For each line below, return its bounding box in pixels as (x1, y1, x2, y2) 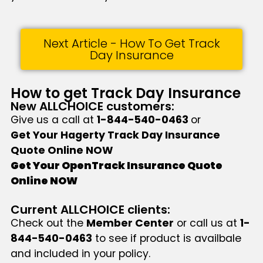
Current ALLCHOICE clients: (10, 201, 170, 218)
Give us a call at (10, 112, 97, 127)
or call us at (173, 216, 240, 231)
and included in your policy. (10, 247, 153, 261)
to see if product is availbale (92, 231, 241, 246)
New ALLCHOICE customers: (10, 97, 174, 114)
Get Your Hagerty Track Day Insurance (10, 127, 220, 142)
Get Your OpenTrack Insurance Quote (10, 158, 222, 173)
